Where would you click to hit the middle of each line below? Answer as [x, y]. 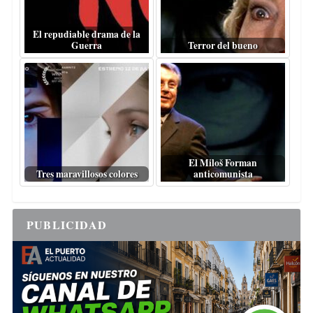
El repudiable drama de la [87, 35]
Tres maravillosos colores [87, 174]
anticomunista [223, 174]
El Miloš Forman [223, 163]
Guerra [87, 46]
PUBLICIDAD [66, 225]
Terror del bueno [223, 46]
